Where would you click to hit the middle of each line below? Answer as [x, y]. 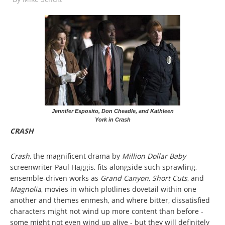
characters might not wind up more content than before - [107, 211]
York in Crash [113, 119]
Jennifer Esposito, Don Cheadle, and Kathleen [113, 111]
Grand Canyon [125, 178]
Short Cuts [170, 178]
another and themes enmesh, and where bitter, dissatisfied [110, 200]
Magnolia [26, 189]
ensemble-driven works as [55, 178]
